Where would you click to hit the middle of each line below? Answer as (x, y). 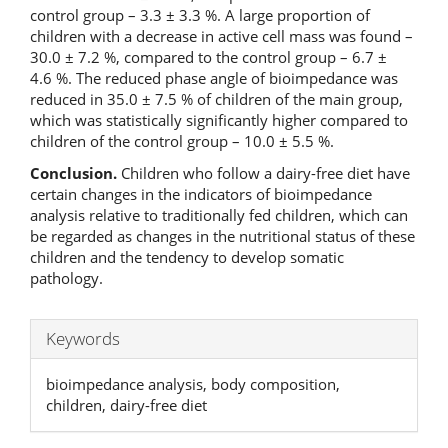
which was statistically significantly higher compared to (219, 120)
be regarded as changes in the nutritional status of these (222, 235)
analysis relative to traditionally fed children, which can (219, 214)
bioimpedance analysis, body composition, (193, 383)
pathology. (66, 277)
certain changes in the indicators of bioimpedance (201, 193)
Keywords (83, 338)
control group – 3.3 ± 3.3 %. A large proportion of (200, 15)
